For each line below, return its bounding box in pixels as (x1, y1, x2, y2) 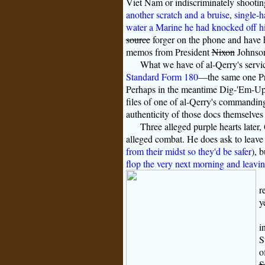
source (125, 33, 150, 46)
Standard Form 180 (125, 70, 198, 83)
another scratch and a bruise (125, 8, 230, 21)
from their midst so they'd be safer (125, 145, 251, 158)
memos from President (125, 46, 212, 59)
